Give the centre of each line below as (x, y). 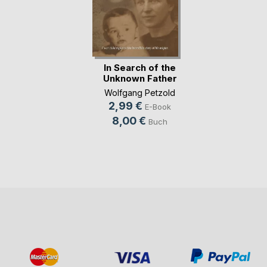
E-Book (158, 107)
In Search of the (140, 67)
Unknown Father (140, 78)
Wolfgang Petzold (140, 93)
